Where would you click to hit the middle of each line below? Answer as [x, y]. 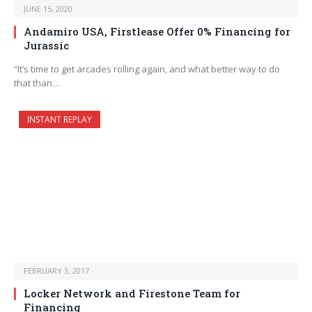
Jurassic [46, 46]
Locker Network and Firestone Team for [132, 294]
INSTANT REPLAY [60, 120]
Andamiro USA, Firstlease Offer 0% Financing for [157, 32]
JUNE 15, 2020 [48, 9]
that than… [37, 83]
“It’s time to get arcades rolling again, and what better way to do [147, 69]
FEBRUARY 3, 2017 [56, 271]
